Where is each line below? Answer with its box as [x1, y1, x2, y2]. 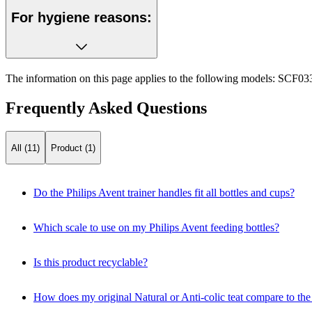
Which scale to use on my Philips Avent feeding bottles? [33, 221, 279, 234]
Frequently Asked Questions [6, 98, 207, 117]
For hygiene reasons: [11, 10, 152, 26]
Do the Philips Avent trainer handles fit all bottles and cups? [33, 187, 295, 199]
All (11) [11, 142, 40, 153]
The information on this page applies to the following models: [6, 72, 275, 84]
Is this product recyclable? [33, 256, 148, 269]
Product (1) [51, 142, 95, 153]
